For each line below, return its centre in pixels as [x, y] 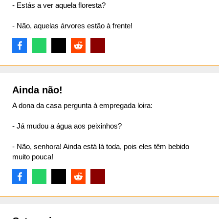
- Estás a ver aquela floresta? [59, 5]
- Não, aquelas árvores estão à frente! [72, 26]
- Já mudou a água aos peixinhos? [67, 126]
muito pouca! [33, 157]
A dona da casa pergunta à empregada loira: [82, 105]
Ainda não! [37, 90]
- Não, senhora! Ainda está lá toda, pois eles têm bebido [101, 146]
